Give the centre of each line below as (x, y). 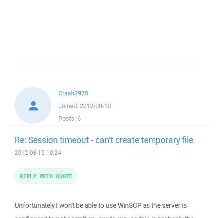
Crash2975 (73, 93)
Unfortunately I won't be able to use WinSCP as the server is (101, 205)
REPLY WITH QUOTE (46, 176)
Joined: (69, 106)
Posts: (68, 118)
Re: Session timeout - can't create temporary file (104, 140)
